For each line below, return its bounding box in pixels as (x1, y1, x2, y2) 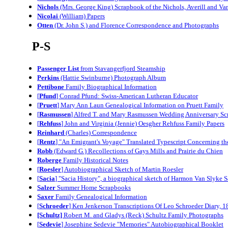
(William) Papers (58, 12, 105, 20)
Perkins (37, 73, 59, 81)
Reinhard (37, 128, 64, 136)
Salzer (37, 183, 55, 191)
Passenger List (37, 64, 79, 72)
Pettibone (37, 82, 64, 91)
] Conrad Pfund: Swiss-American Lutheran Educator (56, 92, 198, 100)
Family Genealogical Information (54, 192, 147, 201)
